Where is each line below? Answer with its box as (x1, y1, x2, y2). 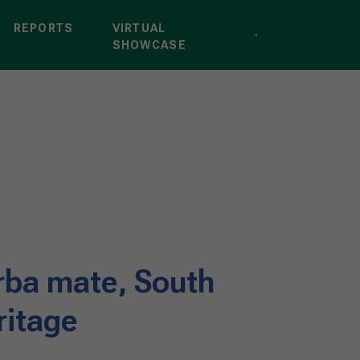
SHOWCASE (112, 38, 186, 51)
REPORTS (13, 21, 74, 35)
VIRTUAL (112, 21, 166, 35)
